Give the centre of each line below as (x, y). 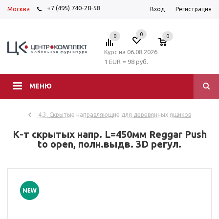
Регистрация (194, 9)
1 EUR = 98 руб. (126, 62)
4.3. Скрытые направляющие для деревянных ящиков (114, 115)
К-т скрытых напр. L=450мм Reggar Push (109, 134)
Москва (19, 9)
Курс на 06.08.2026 (131, 52)
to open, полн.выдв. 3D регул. (109, 144)
